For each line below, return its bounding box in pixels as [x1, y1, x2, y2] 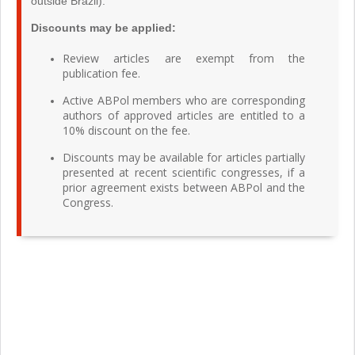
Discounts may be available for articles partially [63, 149, 305, 165]
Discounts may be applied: [31, 21, 177, 34]
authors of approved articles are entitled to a [63, 107, 305, 123]
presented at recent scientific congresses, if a [63, 164, 305, 180]
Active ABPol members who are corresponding [63, 92, 305, 108]
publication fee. [63, 65, 141, 81]
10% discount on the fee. [63, 122, 191, 138]
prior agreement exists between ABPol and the [63, 179, 305, 195]
